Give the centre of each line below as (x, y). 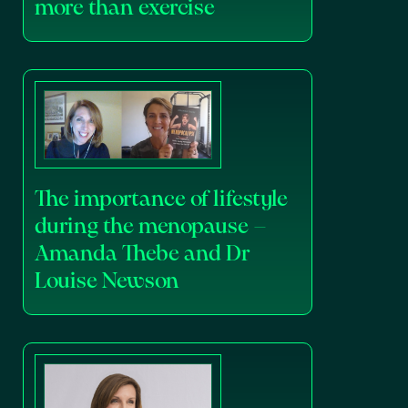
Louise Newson (107, 282)
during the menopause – (151, 228)
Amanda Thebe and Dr (143, 255)
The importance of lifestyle (161, 200)
